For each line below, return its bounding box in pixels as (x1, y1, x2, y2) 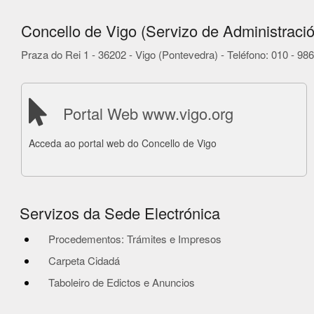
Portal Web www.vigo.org (63, 102, 233, 124)
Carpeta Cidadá (48, 253, 120, 268)
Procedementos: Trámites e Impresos (48, 231, 221, 246)
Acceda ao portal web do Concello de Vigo (29, 136, 217, 150)
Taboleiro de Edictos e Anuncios (48, 275, 195, 289)
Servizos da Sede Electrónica (20, 202, 220, 224)
